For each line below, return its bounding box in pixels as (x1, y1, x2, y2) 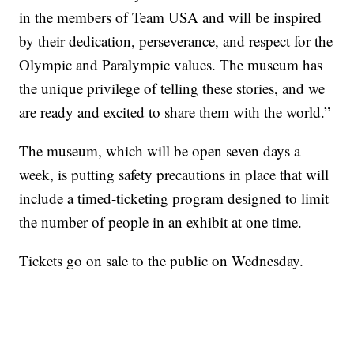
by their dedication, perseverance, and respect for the (19, 31, 333, 51)
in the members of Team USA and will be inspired (19, 7, 322, 28)
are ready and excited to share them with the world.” (19, 102, 331, 122)
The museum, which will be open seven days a (19, 141, 301, 161)
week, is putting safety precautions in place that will (19, 164, 330, 185)
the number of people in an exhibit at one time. (19, 212, 303, 232)
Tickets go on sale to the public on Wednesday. (19, 250, 304, 271)
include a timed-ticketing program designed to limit (19, 188, 330, 209)
